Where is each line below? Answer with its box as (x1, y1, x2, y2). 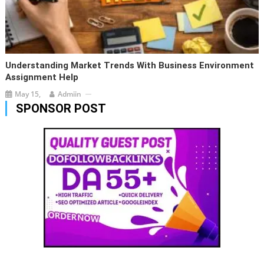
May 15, (15, 89, 41, 100)
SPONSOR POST (15, 101, 106, 116)
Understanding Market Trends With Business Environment (5, 60, 255, 71)
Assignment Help (5, 72, 79, 83)
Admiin (58, 89, 82, 100)
